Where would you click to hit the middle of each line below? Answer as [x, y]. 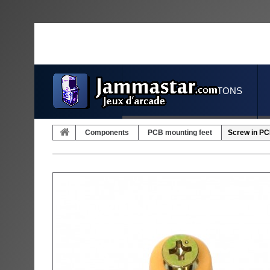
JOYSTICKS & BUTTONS [190, 91]
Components [107, 133]
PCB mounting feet [180, 133]
